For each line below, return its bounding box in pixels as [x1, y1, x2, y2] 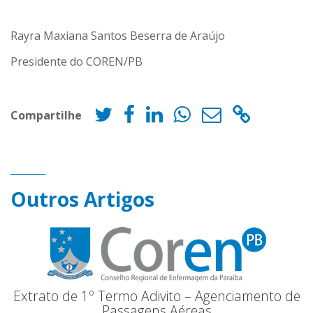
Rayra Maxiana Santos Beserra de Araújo [10, 28, 225, 44]
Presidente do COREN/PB [10, 54, 143, 70]
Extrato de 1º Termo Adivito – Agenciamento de [13, 286, 300, 306]
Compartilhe [10, 107, 82, 123]
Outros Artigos [10, 186, 154, 213]
